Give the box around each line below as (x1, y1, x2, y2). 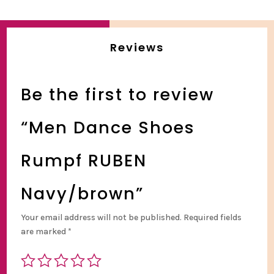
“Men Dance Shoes (20, 116, 195, 139)
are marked (20, 226, 68, 237)
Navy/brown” (20, 182, 144, 206)
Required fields (183, 212, 242, 223)
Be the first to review (20, 83, 214, 106)
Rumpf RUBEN (20, 149, 147, 172)
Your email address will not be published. (20, 212, 182, 223)
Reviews (110, 40, 164, 56)
